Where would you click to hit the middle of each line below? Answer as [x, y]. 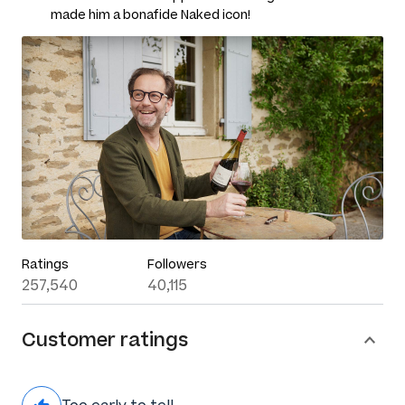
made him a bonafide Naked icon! [151, 14]
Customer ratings [105, 339]
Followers [177, 264]
